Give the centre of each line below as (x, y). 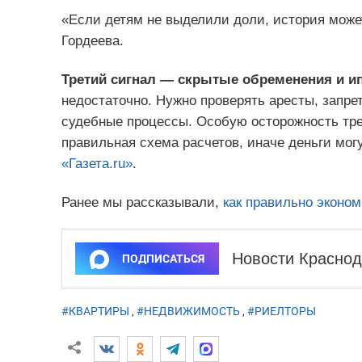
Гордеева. (92, 40)
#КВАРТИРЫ (95, 311)
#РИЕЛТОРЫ (281, 311)
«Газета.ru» (97, 163)
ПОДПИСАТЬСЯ (163, 258)
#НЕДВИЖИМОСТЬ (188, 311)
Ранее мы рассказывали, (142, 202)
